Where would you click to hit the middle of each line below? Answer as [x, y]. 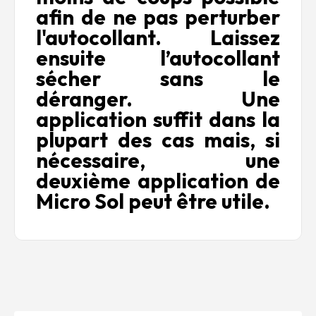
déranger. [139, 99]
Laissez [245, 38]
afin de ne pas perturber [158, 18]
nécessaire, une [158, 161]
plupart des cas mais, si [158, 140]
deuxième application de [158, 181]
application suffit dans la [158, 120]
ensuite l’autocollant [158, 59]
